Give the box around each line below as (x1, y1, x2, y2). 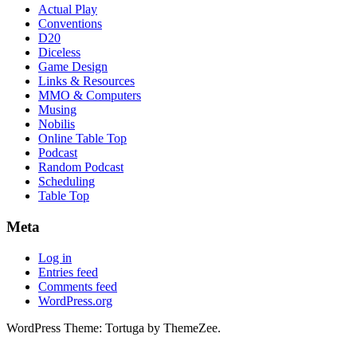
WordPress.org (38, 293, 112, 308)
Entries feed (38, 265, 98, 279)
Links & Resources (38, 74, 135, 88)
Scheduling (38, 175, 95, 189)
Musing (38, 103, 76, 117)
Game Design (38, 60, 108, 74)
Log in (38, 250, 72, 265)
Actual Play (38, 2, 97, 17)
